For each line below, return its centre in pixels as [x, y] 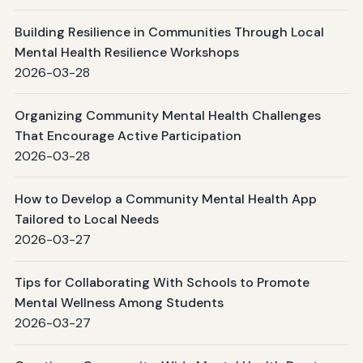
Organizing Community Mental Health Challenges [167, 115]
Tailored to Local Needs [86, 219]
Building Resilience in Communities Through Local [169, 32]
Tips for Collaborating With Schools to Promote [162, 283]
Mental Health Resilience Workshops [126, 52]
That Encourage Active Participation [128, 135]
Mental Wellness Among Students [119, 303]
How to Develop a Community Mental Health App [165, 199]
